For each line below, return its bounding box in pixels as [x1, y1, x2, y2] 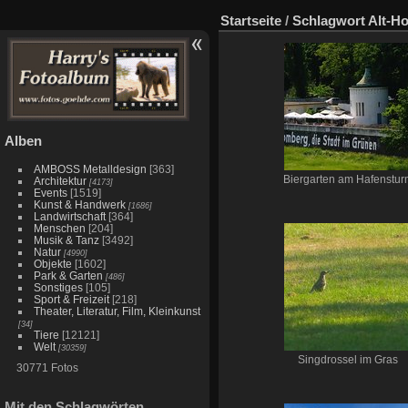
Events [33, 187, 67, 199]
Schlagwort [292, 13, 365, 28]
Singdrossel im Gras [298, 354, 398, 366]
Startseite [220, 13, 281, 28]
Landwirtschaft [33, 210, 106, 222]
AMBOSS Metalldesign [33, 163, 147, 175]
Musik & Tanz [33, 234, 99, 246]
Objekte [33, 258, 72, 270]
